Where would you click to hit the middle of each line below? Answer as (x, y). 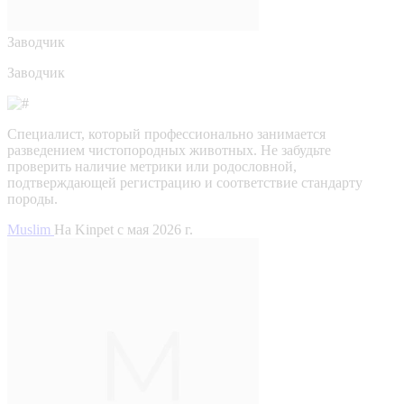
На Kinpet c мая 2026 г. (124, 229)
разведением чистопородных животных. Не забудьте (169, 150)
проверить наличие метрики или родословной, (152, 166)
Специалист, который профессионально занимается (166, 133)
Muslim (31, 229)
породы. (32, 198)
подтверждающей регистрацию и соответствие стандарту (185, 182)
